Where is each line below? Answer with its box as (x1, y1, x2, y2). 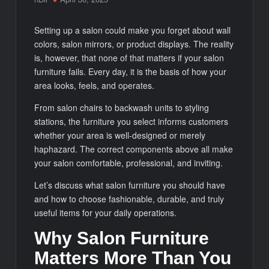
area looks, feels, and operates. (34, 79, 155, 91)
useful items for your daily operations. (34, 206, 177, 219)
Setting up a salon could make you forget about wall (34, 23, 231, 36)
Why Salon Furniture (34, 228, 210, 248)
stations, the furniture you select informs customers (34, 115, 229, 127)
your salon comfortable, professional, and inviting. (34, 156, 223, 169)
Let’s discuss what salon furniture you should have (34, 178, 226, 191)
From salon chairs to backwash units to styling (34, 101, 210, 113)
